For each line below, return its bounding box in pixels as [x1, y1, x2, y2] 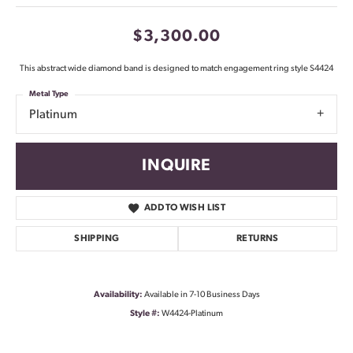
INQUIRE [142, 157, 211, 174]
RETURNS [236, 233, 279, 243]
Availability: [93, 290, 143, 299]
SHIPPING [74, 233, 120, 243]
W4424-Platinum [162, 309, 223, 318]
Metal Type [29, 90, 69, 99]
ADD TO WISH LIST [143, 203, 226, 213]
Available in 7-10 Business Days [143, 290, 260, 299]
